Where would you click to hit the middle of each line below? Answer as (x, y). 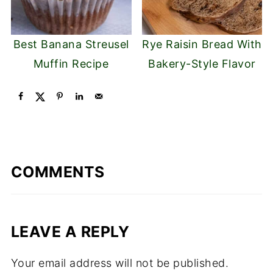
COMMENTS (58, 172)
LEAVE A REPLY (70, 232)
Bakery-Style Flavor (202, 63)
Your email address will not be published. (120, 263)
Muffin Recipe (71, 63)
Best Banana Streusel (71, 44)
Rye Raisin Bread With (202, 44)
